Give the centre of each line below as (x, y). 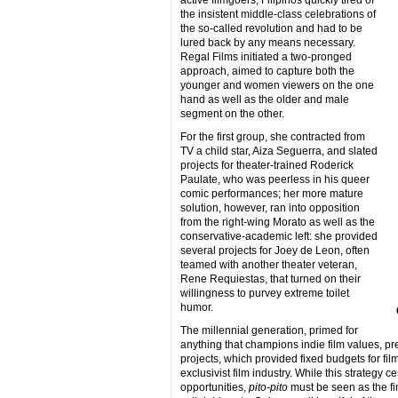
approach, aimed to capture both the (267, 71)
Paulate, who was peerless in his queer (275, 179)
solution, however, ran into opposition (270, 207)
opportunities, (214, 387)
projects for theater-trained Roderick (267, 165)
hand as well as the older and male (264, 99)
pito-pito (268, 387)
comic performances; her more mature (271, 193)
